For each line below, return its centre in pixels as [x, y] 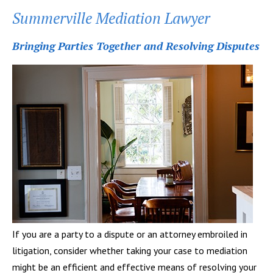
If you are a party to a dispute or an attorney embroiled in [130, 234]
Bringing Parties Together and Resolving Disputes [136, 45]
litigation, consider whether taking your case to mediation [130, 250]
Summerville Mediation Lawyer [111, 18]
